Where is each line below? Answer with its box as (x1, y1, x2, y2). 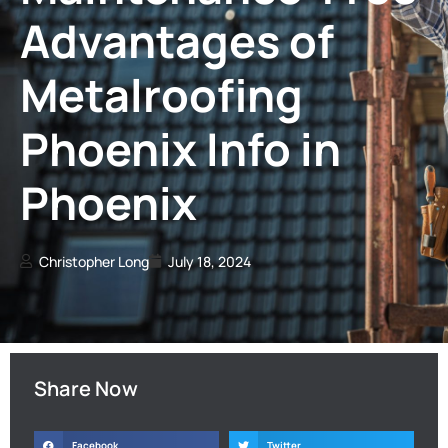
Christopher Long (39, 251, 149, 271)
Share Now (34, 374, 138, 402)
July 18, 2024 (168, 251, 251, 271)
